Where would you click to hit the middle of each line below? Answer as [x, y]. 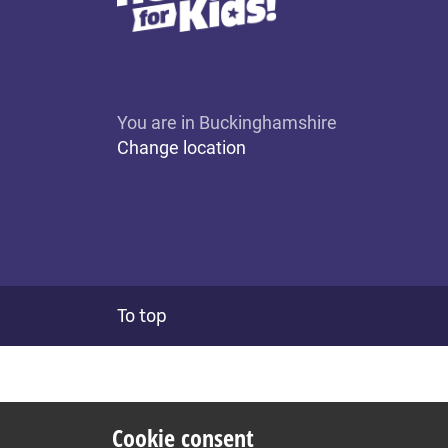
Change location [181, 148]
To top [142, 316]
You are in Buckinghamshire [227, 123]
